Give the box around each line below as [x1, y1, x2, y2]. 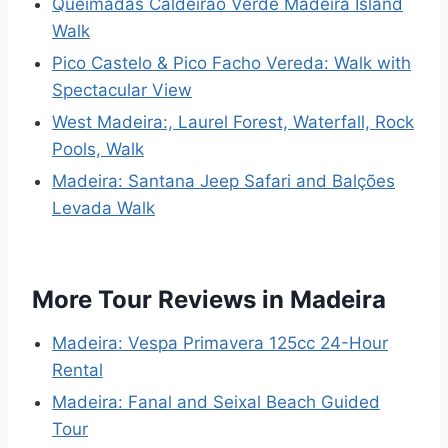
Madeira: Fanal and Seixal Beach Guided [52, 392, 380, 413]
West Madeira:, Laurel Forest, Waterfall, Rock [52, 112, 414, 133]
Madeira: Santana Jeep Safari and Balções [52, 171, 395, 192]
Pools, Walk [52, 139, 144, 160]
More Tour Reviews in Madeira [32, 285, 386, 315]
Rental [52, 360, 103, 381]
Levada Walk [52, 198, 155, 219]
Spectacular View [52, 80, 192, 101]
